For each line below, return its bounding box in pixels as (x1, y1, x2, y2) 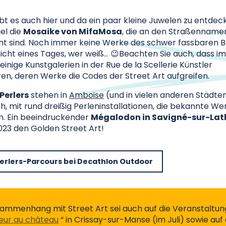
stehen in (29, 89, 69, 101)
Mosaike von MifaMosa (23, 26, 122, 37)
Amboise (69, 89, 104, 101)
